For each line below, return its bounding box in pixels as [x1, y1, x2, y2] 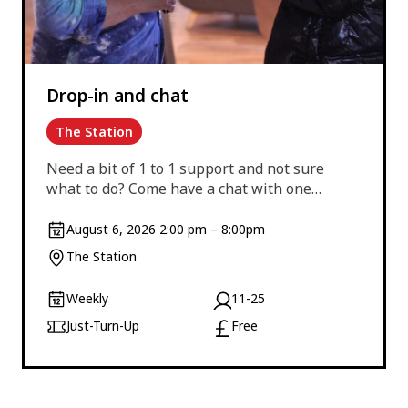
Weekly [66, 290, 108, 307]
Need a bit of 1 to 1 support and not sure [46, 158, 324, 178]
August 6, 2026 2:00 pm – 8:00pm [66, 220, 265, 238]
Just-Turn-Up [66, 317, 139, 334]
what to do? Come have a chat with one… [46, 178, 321, 199]
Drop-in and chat [46, 83, 189, 107]
